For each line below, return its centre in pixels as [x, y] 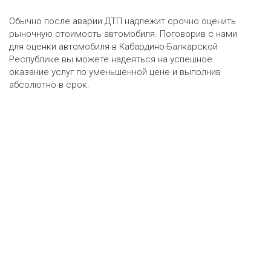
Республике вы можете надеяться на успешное [111, 60]
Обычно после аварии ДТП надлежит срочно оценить [122, 21]
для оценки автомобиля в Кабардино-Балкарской [113, 47]
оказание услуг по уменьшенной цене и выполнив [115, 72]
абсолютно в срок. [49, 85]
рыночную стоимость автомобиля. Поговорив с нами [123, 34]
